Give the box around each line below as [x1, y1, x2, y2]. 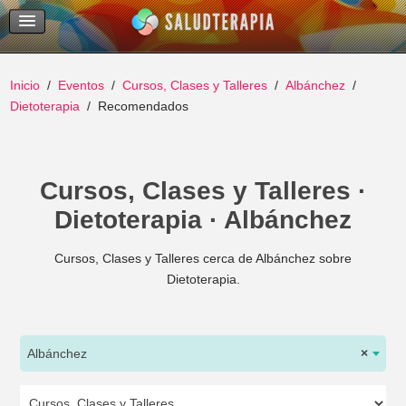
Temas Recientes [84, 4, 177, 17]
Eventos [58, 78, 105, 92]
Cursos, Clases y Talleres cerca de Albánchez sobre [54, 251, 352, 266]
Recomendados [98, 99, 189, 113]
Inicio [10, 78, 41, 92]
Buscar [84, 28, 122, 42]
